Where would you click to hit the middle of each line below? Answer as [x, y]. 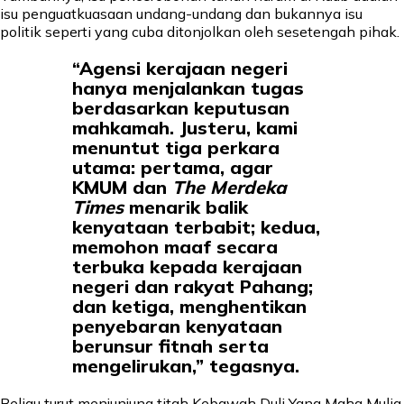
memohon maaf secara [175, 247]
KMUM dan [122, 188]
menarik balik [186, 207]
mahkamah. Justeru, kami [185, 128]
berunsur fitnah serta [170, 346]
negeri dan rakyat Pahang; [193, 287]
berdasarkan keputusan [181, 108]
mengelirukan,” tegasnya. [186, 366]
